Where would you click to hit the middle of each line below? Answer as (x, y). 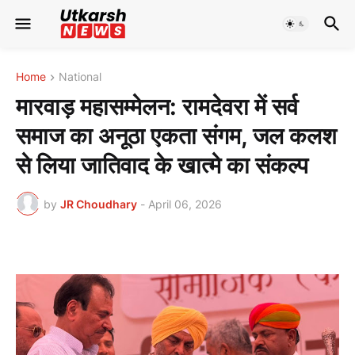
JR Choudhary (99, 204)
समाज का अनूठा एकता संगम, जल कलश (176, 136)
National (80, 76)
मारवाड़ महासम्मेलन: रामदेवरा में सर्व (157, 107)
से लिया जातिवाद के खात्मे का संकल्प (162, 166)
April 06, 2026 (185, 204)
